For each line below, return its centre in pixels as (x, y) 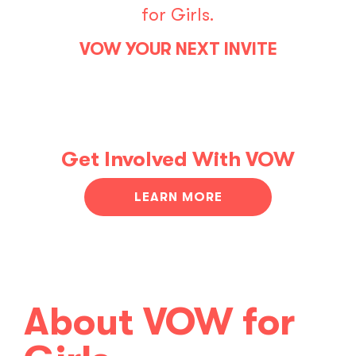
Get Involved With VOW (178, 159)
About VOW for (159, 322)
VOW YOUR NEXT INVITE (178, 48)
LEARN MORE (178, 197)
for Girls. (178, 14)
